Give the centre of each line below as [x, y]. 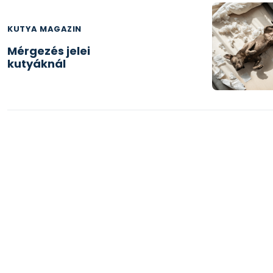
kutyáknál [37, 63]
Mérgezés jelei [49, 51]
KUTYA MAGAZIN [44, 29]
